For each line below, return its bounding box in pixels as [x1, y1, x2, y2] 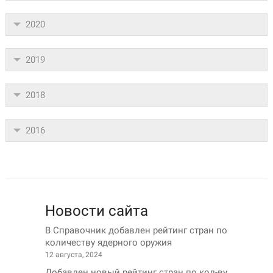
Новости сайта [45, 202, 148, 219]
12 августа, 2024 [45, 250, 102, 259]
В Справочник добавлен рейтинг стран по [45, 225, 227, 236]
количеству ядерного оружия [45, 237, 172, 248]
